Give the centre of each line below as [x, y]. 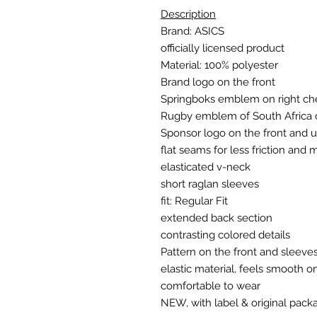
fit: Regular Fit [194, 201]
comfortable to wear [211, 286]
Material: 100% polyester [219, 65]
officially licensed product [223, 48]
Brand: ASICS [192, 31]
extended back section [217, 218]
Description [188, 15]
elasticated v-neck [206, 167]
